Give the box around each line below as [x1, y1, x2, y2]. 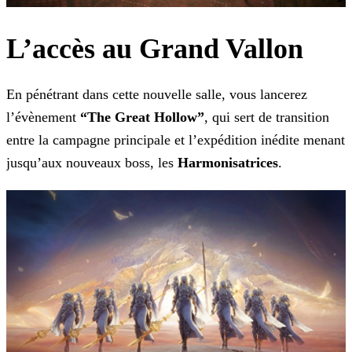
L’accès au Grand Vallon [6, 33, 303, 65]
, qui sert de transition [204, 109, 329, 126]
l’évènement [6, 109, 80, 126]
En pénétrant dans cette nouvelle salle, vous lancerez [6, 86, 307, 103]
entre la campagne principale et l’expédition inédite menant [6, 132, 345, 148]
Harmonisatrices [178, 155, 278, 171]
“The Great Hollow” [80, 109, 204, 126]
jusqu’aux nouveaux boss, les [6, 155, 178, 171]
